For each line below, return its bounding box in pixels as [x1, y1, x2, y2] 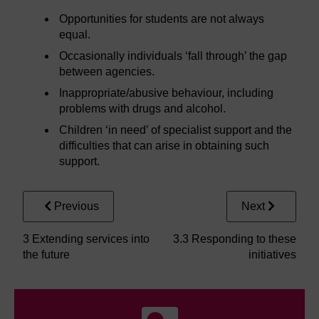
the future [23, 249, 70, 261]
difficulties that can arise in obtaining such [59, 140, 270, 152]
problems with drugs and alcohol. [59, 103, 226, 115]
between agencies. [59, 66, 155, 78]
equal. [59, 28, 91, 41]
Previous [54, 200, 99, 213]
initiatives [249, 249, 296, 261]
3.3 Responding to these [173, 233, 296, 246]
